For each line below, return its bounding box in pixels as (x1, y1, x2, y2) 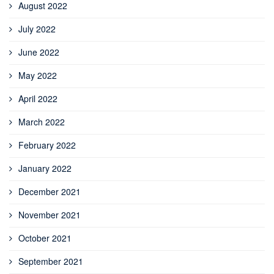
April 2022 (18, 92, 57, 105)
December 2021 (18, 185, 81, 198)
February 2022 (18, 139, 76, 151)
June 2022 (18, 46, 59, 58)
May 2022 (18, 69, 57, 81)
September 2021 (18, 255, 83, 267)
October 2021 (18, 232, 72, 244)
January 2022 (18, 162, 72, 174)
